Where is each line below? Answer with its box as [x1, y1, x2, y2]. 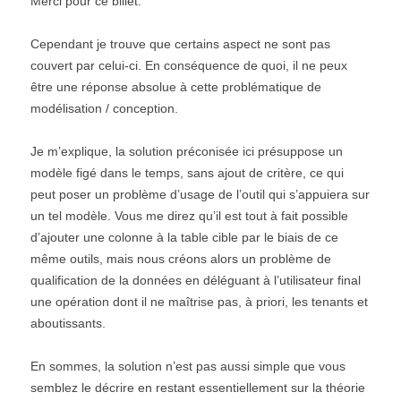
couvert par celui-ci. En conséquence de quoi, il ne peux [30, 58, 347, 73]
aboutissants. [30, 316, 106, 331]
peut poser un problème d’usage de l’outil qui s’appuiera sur [30, 187, 370, 202]
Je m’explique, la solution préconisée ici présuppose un [30, 144, 343, 159]
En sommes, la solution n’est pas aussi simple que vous [30, 359, 346, 374]
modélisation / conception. [30, 101, 178, 116]
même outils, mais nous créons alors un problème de [30, 252, 331, 267]
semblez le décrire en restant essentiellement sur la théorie [30, 380, 365, 396]
